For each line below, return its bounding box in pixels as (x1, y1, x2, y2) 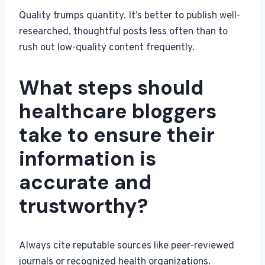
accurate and (19, 169, 151, 196)
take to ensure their (19, 122, 215, 149)
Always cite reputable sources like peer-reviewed (19, 240, 234, 253)
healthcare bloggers (19, 98, 216, 125)
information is (19, 146, 156, 173)
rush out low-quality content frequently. (19, 41, 195, 55)
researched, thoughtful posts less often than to (19, 25, 228, 39)
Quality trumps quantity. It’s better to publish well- (19, 9, 240, 23)
